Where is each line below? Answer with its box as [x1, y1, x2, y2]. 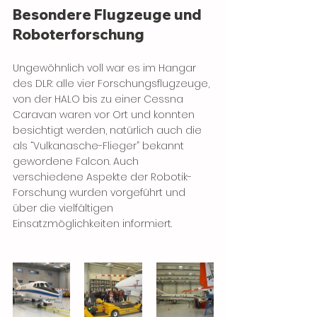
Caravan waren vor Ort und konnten [13, 107, 197, 122]
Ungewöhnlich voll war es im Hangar [13, 60, 199, 75]
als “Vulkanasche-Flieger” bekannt [13, 138, 187, 153]
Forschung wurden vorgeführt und [13, 185, 188, 200]
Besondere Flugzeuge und [13, 5, 204, 23]
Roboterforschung [13, 25, 144, 43]
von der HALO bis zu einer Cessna [13, 91, 186, 106]
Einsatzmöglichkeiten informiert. [13, 216, 172, 231]
